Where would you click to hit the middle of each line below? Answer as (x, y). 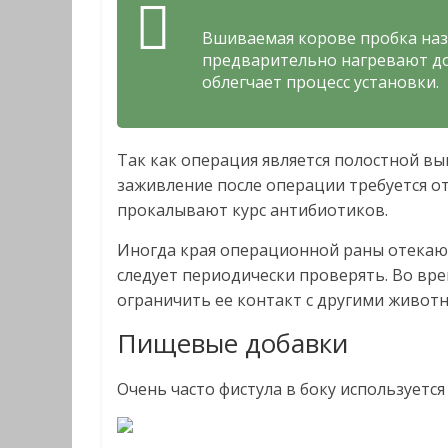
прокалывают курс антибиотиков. (252, 210)
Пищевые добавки (232, 343)
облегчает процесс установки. (320, 82)
